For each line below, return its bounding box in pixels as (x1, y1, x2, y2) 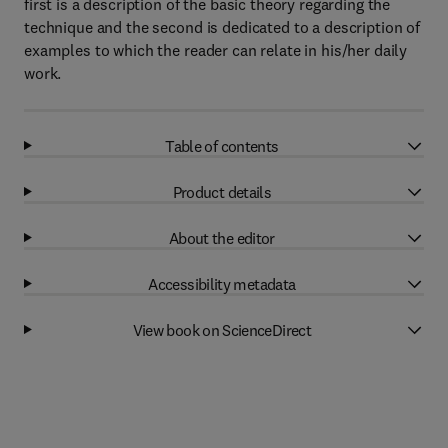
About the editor (168, 227, 275, 248)
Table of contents (165, 135, 279, 156)
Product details (172, 181, 272, 202)
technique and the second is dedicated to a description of (24, 17, 421, 37)
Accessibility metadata (148, 273, 296, 294)
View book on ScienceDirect (132, 319, 312, 340)
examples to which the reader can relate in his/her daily (24, 40, 408, 60)
